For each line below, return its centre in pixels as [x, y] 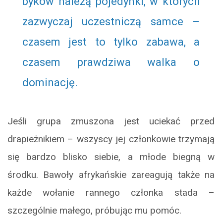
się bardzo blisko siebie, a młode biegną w [111, 157]
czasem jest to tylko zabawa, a [111, 42]
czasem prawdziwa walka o [111, 62]
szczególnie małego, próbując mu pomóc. [94, 211]
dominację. [50, 83]
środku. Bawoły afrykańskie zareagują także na [111, 175]
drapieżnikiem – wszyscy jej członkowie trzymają [111, 139]
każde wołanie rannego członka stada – [111, 193]
